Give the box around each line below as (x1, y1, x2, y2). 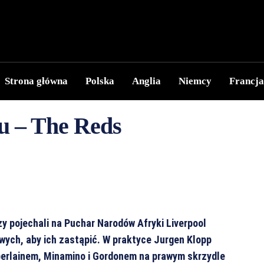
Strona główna (5, 75, 68, 87)
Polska (85, 75, 114, 87)
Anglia (132, 75, 161, 87)
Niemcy (179, 75, 212, 87)
